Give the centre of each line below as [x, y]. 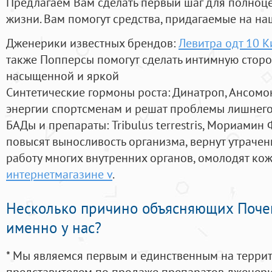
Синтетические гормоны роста [87, 92]
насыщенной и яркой [63, 76]
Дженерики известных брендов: [92, 43]
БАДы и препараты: [59, 125]
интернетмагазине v [59, 174]
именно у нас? [54, 228]
